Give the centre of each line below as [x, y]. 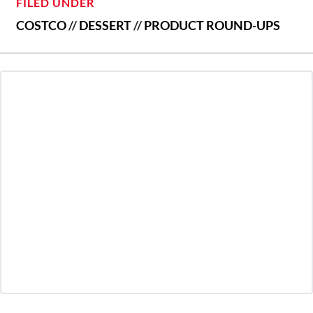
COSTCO [41, 26]
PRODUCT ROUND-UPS [212, 26]
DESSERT [105, 26]
